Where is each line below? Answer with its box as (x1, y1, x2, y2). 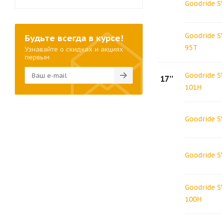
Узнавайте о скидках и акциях (25, 45, 123, 54)
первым (25, 53, 50, 61)
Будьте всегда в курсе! (25, 33, 123, 44)
